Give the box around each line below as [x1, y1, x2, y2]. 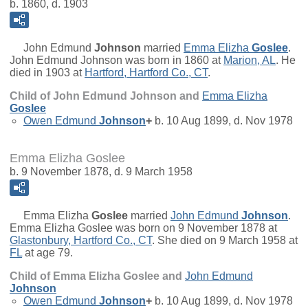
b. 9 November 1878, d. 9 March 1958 [10, 165, 192, 177]
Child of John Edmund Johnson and [10, 89, 202, 102]
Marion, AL [223, 54, 276, 66]
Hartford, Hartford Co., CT [85, 66, 208, 78]
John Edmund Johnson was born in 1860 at [10, 54, 223, 66]
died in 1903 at [10, 66, 85, 78]
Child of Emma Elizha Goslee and [10, 269, 185, 282]
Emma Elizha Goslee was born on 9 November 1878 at [10, 221, 277, 234]
